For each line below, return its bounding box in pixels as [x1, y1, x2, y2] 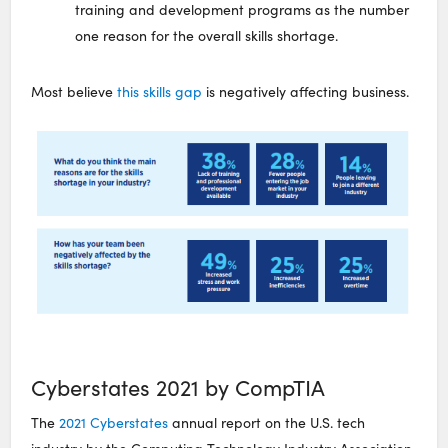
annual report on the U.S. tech [168, 413, 366, 433]
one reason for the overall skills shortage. [75, 25, 339, 45]
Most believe [31, 81, 118, 101]
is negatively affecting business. [202, 81, 410, 101]
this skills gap [117, 81, 203, 101]
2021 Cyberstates [59, 413, 169, 433]
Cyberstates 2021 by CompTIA [31, 372, 326, 403]
